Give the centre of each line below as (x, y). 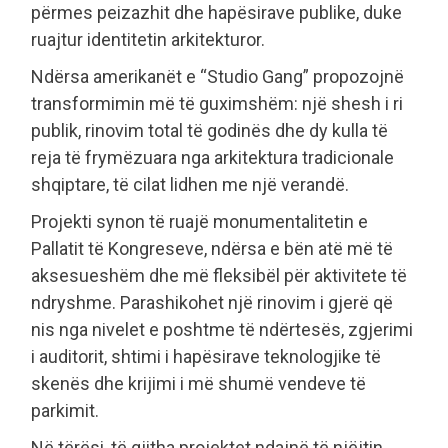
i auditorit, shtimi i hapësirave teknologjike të (206, 356)
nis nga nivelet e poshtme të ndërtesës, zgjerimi (222, 329)
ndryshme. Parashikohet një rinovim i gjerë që (212, 302)
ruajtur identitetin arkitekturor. (148, 39)
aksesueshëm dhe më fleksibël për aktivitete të (219, 275)
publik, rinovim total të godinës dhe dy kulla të (209, 130)
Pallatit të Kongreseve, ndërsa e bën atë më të (212, 248)
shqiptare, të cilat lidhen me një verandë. (190, 184)
